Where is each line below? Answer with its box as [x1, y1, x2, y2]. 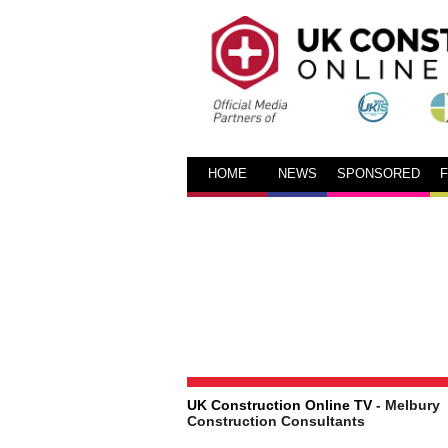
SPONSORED [337, 167, 420, 181]
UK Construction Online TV [187, 397, 372, 413]
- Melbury [372, 397, 440, 413]
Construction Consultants [187, 413, 365, 429]
